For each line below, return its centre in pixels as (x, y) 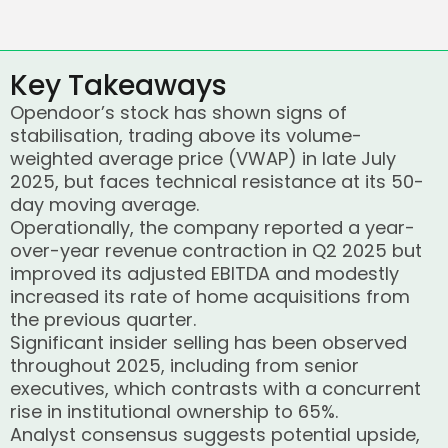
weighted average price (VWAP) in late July (203, 158)
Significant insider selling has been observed (208, 342)
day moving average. (104, 204)
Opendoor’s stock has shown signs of (178, 112)
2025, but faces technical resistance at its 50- (217, 181)
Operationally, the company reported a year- (212, 227)
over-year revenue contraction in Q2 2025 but (216, 250)
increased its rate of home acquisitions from (210, 296)
